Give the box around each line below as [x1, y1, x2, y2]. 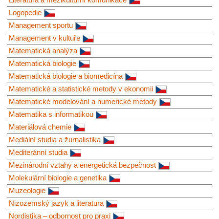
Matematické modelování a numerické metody [9, 97, 157, 106]
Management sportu [9, 21, 73, 29]
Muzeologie [9, 186, 45, 195]
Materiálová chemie [9, 122, 71, 131]
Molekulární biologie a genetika [9, 173, 107, 182]
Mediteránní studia [9, 148, 67, 156]
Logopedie [9, 8, 42, 17]
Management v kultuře [9, 33, 80, 42]
